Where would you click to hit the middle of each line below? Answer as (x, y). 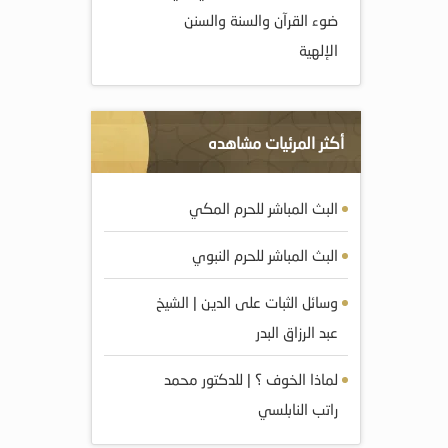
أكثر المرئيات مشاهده (276, 142)
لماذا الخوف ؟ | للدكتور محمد (251, 379)
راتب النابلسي (298, 409)
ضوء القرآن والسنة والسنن (261, 20)
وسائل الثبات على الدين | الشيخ (247, 302)
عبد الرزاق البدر (297, 332)
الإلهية (318, 50)
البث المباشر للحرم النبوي (265, 255)
